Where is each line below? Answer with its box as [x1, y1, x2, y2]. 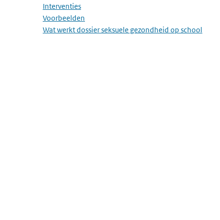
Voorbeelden [43, 13, 85, 23]
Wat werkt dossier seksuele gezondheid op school [43, 25, 202, 34]
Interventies [43, 1, 81, 11]
